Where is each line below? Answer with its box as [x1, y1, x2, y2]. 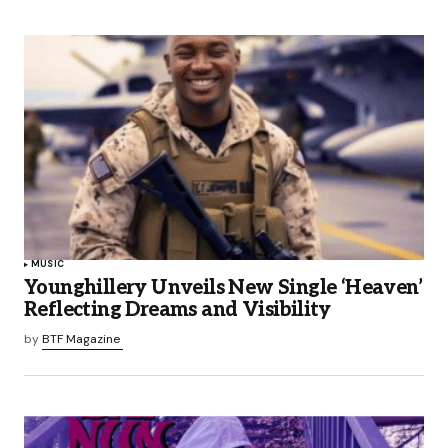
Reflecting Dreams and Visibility [24, 298, 331, 323]
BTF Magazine [42, 331, 120, 348]
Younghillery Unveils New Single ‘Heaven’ [24, 276, 422, 301]
